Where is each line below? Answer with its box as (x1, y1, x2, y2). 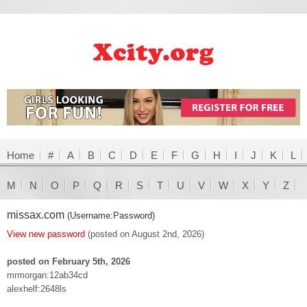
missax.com (7, 208, 67, 221)
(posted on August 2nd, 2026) (85, 228, 204, 239)
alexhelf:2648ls (7, 283, 66, 294)
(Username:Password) (67, 210, 155, 221)
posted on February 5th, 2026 (7, 256, 130, 267)
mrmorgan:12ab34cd (7, 269, 88, 280)
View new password (7, 228, 85, 239)
